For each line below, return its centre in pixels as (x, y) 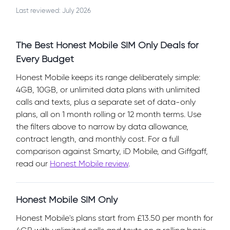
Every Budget (45, 59)
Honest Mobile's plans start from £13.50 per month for (114, 218)
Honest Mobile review (89, 163)
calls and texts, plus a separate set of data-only (106, 102)
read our (33, 163)
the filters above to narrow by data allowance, (102, 126)
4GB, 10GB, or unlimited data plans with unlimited (108, 89)
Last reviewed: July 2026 (53, 10)
